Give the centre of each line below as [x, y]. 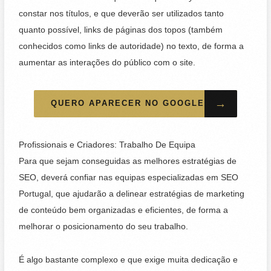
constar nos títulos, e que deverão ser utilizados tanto [122, 14]
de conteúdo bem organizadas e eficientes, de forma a [124, 211]
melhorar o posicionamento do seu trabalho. [105, 227]
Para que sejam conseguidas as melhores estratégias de [128, 162]
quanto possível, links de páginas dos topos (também [121, 30]
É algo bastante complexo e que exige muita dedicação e [129, 260]
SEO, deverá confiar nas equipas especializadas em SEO [129, 178]
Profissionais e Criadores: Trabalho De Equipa [107, 145]
